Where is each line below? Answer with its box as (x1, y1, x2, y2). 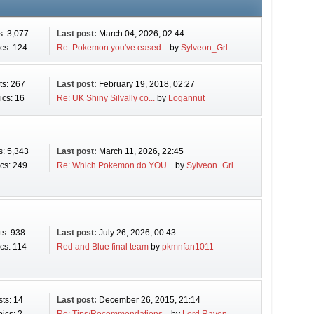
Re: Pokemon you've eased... (56, 43, 168, 53)
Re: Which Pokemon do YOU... (56, 161, 173, 170)
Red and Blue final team (56, 242, 149, 252)
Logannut (168, 93, 205, 103)
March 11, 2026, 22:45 (98, 146, 184, 156)
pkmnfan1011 (161, 242, 214, 252)
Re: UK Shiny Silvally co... (56, 93, 155, 103)
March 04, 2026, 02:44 (98, 29, 184, 39)
